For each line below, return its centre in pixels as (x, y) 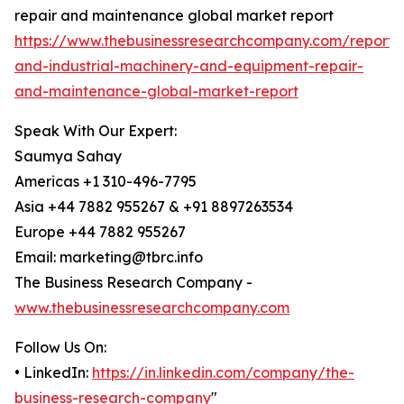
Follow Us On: (60, 348)
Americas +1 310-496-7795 (106, 182)
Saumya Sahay (68, 156)
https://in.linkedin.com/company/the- (223, 373)
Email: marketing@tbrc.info (109, 257)
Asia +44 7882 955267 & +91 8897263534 (154, 207)
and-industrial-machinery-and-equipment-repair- (189, 66)
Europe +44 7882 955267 (100, 232)
